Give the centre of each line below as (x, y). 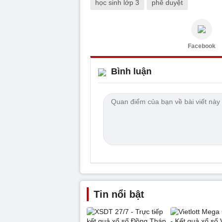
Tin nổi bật (119, 194)
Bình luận (131, 71)
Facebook (202, 46)
